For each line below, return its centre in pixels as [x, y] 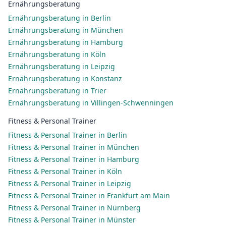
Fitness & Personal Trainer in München [74, 147]
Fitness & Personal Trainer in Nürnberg [74, 208]
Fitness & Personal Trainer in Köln [65, 171]
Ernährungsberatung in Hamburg [66, 42]
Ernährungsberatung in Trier [57, 91]
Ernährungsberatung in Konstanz [65, 78]
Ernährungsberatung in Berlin [60, 18]
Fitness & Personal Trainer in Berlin [68, 135]
